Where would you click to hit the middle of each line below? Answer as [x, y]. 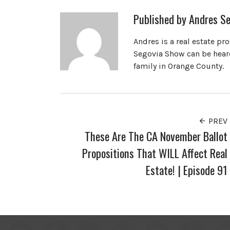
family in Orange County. [178, 66]
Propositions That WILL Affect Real [155, 153]
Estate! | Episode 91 [187, 170]
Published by [161, 19]
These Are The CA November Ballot [156, 136]
